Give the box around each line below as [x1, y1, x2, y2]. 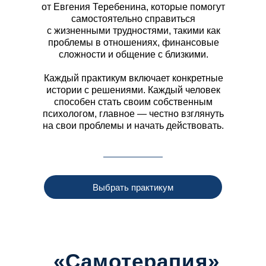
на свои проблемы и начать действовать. [43, 121, 224, 131]
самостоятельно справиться [71, 14, 195, 24]
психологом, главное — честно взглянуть [43, 109, 224, 119]
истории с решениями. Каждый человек [46, 85, 220, 96]
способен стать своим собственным [54, 97, 213, 107]
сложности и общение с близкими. [58, 49, 208, 60]
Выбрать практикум [93, 182, 173, 192]
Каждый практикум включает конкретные [43, 73, 223, 84]
